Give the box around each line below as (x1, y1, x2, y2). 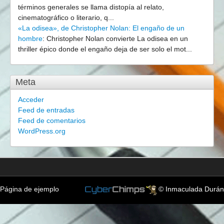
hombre (18, 34, 42, 42)
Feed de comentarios (18, 116, 85, 124)
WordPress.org (18, 127, 65, 135)
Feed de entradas (18, 106, 74, 114)
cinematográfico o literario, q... (18, 13, 114, 21)
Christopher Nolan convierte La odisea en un (46, 34, 188, 42)
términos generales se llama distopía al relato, (18, 3, 164, 11)
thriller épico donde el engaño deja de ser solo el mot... (18, 45, 192, 53)
